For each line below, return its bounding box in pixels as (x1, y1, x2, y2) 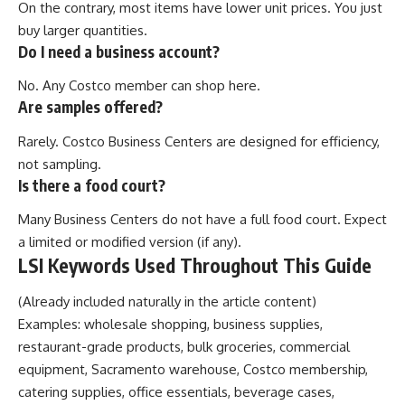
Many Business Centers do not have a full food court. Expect (18, 211, 387, 229)
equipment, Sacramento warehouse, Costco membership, (18, 360, 368, 378)
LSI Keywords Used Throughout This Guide (18, 253, 372, 278)
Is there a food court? (18, 174, 165, 195)
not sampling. (18, 155, 101, 173)
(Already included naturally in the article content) (18, 292, 316, 310)
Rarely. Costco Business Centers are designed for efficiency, (18, 132, 380, 150)
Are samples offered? (18, 97, 163, 118)
